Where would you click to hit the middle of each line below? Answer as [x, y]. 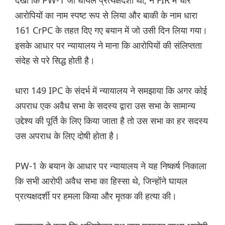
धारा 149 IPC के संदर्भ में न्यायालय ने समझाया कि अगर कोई [111, 91]
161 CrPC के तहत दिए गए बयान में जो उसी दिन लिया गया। [111, 30]
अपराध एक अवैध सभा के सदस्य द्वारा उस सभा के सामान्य [105, 106]
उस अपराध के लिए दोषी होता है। [67, 136]
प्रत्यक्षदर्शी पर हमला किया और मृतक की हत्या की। [96, 196]
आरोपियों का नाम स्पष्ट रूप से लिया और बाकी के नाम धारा [106, 15]
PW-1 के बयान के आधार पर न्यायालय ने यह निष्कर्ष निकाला [111, 166]
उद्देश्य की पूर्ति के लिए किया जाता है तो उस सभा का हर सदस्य [111, 121]
